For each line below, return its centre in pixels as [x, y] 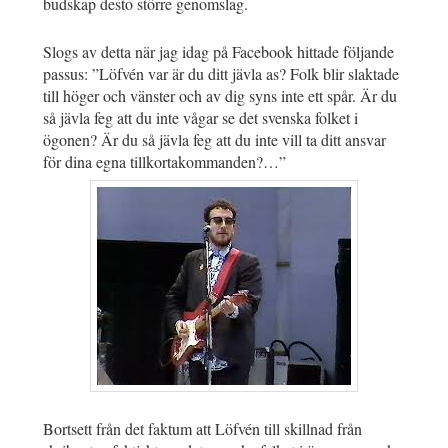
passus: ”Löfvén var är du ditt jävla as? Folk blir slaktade [221, 74]
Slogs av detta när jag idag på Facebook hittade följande [218, 52]
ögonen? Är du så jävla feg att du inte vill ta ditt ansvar [214, 140]
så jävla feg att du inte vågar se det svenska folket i [200, 118]
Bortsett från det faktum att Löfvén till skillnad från [202, 428]
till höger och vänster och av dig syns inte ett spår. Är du [220, 96]
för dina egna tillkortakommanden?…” [164, 162]
